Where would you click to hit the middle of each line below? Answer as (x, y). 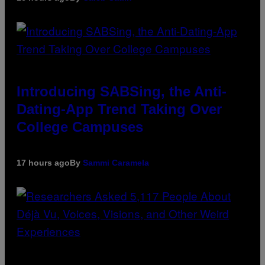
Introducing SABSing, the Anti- (122, 92)
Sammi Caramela (116, 163)
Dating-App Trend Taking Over (119, 109)
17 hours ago (43, 163)
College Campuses (80, 127)
